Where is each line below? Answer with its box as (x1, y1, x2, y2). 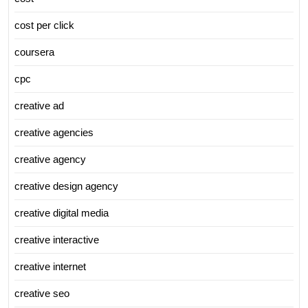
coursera (14, 45, 54, 58)
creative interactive (14, 233, 99, 245)
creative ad (14, 99, 64, 111)
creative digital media (14, 206, 109, 219)
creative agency (14, 153, 86, 165)
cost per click (14, 19, 74, 31)
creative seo (14, 287, 69, 299)
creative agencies (14, 126, 93, 138)
